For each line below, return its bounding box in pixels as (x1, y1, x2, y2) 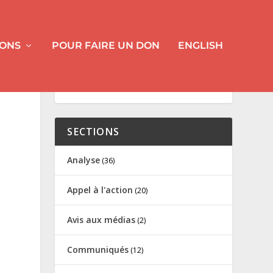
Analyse (67, 154, 101, 166)
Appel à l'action (67, 183, 133, 196)
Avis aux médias (67, 213, 136, 225)
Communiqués (67, 243, 129, 255)
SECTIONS (67, 124, 119, 138)
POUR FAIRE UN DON (51, 40, 160, 52)
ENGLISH (177, 40, 223, 52)
